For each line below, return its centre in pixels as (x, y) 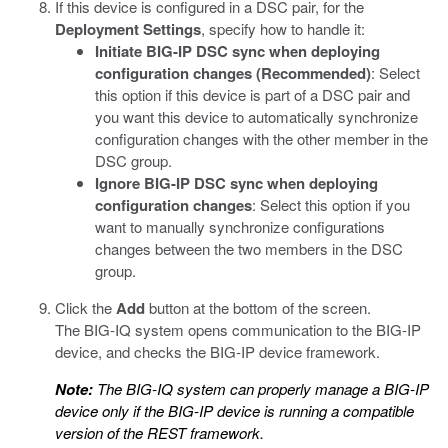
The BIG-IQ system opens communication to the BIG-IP (238, 329)
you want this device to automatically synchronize (256, 116)
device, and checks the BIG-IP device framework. (217, 351)
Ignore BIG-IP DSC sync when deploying (236, 183)
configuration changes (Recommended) (233, 73)
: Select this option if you (331, 204)
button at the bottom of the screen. (258, 307)
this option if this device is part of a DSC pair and (252, 94)
